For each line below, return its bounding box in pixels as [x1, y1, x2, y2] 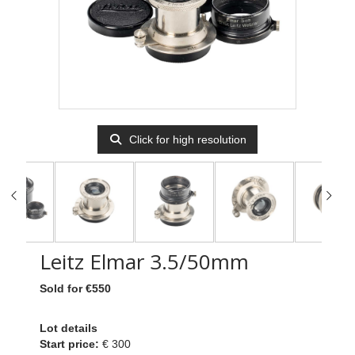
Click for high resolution [126, 133, 247, 146]
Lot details [40, 322, 97, 335]
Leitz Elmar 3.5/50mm [40, 247, 249, 277]
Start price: [40, 338, 102, 351]
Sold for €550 [40, 282, 111, 296]
